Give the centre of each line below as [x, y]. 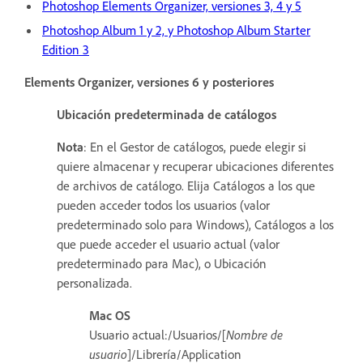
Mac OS [110, 315]
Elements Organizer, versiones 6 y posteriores [149, 81]
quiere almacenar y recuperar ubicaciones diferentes [195, 166]
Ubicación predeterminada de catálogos [167, 114]
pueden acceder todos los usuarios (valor [163, 205]
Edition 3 [66, 49]
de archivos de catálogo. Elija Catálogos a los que [186, 185]
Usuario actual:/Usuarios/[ [158, 334]
